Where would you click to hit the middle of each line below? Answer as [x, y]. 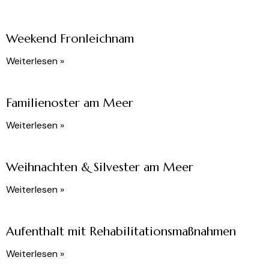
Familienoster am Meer [70, 103]
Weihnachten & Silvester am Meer [100, 168]
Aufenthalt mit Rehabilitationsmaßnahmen [121, 232]
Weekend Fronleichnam [70, 39]
